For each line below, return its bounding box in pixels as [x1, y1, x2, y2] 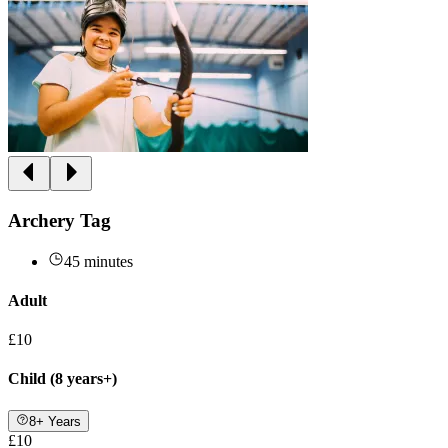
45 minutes [64, 252, 133, 270]
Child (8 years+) [8, 370, 117, 388]
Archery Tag [8, 209, 111, 231]
